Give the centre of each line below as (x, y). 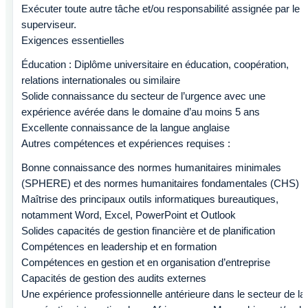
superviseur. (49, 24)
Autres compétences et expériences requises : (126, 143)
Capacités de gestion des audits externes (114, 278)
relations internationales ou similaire (101, 80)
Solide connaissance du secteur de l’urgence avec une (143, 96)
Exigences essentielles (73, 40)
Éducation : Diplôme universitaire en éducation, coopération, (155, 64)
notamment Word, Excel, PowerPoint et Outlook (129, 215)
